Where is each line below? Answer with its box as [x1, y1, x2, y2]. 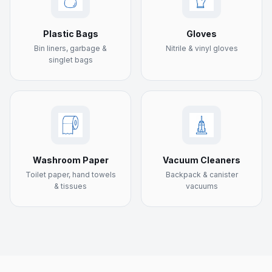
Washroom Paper [32, 155, 109, 165]
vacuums [185, 182, 218, 191]
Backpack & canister [165, 170, 238, 179]
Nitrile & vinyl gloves [165, 44, 238, 53]
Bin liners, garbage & [34, 44, 107, 53]
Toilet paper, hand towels [25, 170, 116, 179]
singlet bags [48, 55, 93, 64]
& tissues [54, 182, 87, 191]
